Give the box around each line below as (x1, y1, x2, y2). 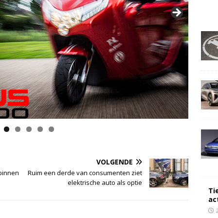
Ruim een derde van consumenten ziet (28, 168, 143, 178)
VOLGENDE (96, 157, 133, 167)
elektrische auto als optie (68, 178, 143, 187)
